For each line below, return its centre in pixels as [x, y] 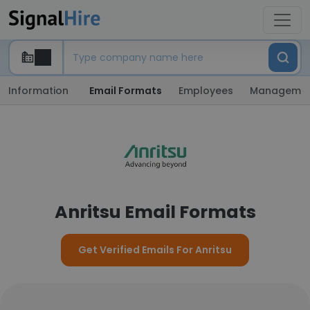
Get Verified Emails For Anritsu [155, 250]
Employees [206, 91]
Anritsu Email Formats [155, 212]
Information [38, 91]
